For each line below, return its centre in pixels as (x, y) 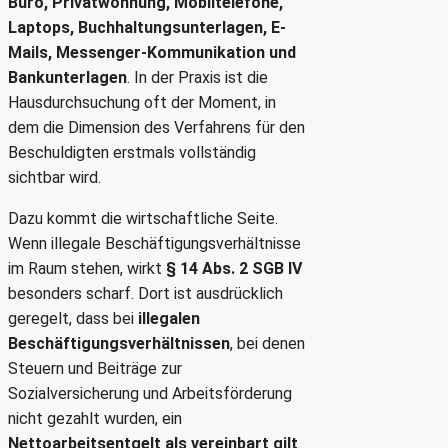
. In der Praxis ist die (197, 78)
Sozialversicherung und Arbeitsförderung (150, 394)
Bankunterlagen (67, 78)
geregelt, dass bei (73, 319)
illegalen (169, 319)
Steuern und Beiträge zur (95, 369)
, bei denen (267, 344)
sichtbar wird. (54, 178)
